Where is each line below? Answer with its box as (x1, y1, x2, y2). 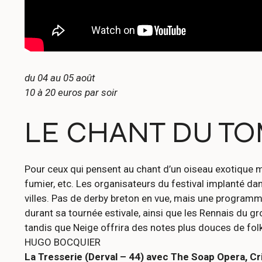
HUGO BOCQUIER (25, 236, 101, 249)
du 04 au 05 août (25, 71, 95, 84)
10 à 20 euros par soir (25, 86, 118, 98)
